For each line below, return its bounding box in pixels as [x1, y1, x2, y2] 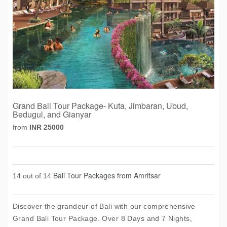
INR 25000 [29, 123, 64, 131]
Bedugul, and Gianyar [13, 108, 91, 120]
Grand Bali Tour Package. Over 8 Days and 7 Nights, [13, 214, 193, 222]
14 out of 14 [13, 172, 53, 180]
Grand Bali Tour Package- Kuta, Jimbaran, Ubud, [13, 100, 188, 111]
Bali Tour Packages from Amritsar [53, 170, 161, 180]
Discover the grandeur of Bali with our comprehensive [13, 202, 196, 210]
